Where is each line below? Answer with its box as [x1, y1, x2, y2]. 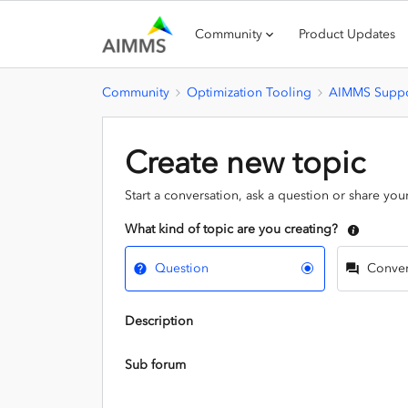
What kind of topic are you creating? [125, 221, 338, 237]
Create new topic [125, 144, 365, 181]
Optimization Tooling [187, 85, 311, 100]
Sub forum [125, 356, 186, 372]
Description [125, 312, 193, 329]
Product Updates [299, 26, 396, 42]
